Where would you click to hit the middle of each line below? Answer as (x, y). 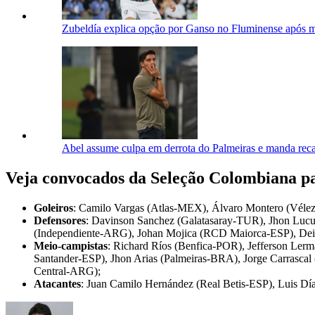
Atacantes (57, 284)
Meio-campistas (71, 246)
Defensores (60, 221)
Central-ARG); (67, 271)
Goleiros (53, 208)
